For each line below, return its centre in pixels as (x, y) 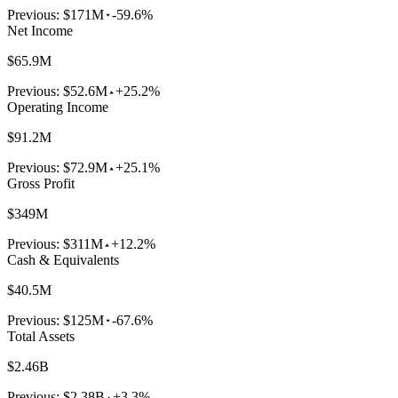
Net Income (40, 31)
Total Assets (41, 337)
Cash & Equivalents (63, 260)
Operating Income (58, 107)
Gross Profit (41, 184)
